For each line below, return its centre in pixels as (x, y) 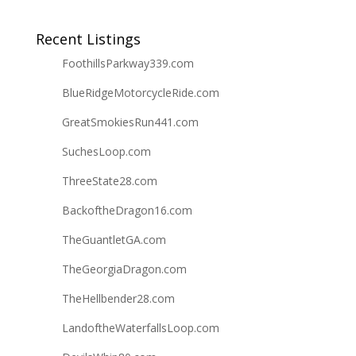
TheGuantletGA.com (114, 240)
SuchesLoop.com (106, 151)
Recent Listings (88, 39)
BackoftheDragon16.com (127, 210)
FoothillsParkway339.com (128, 63)
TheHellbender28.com (118, 298)
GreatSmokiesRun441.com (130, 122)
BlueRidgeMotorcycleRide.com (140, 93)
